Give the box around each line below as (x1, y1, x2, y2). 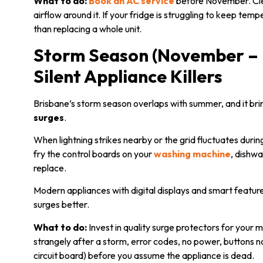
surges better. (33, 198, 89, 211)
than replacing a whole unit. (33, 23, 141, 35)
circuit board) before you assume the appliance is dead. (33, 249, 254, 261)
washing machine (154, 148, 231, 160)
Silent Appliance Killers (33, 65, 222, 87)
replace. (33, 162, 66, 174)
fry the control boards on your (33, 148, 154, 160)
